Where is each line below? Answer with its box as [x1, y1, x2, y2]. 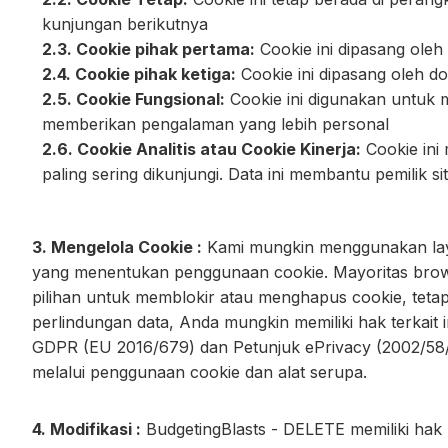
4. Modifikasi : [32, 419, 141, 439]
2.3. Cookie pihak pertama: [42, 39, 255, 59]
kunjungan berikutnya [42, 14, 208, 34]
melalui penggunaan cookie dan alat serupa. [32, 362, 367, 382]
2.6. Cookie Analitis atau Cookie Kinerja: [42, 139, 361, 159]
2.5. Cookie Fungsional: [42, 89, 225, 109]
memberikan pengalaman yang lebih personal [42, 114, 389, 134]
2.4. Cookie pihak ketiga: [42, 64, 236, 84]
